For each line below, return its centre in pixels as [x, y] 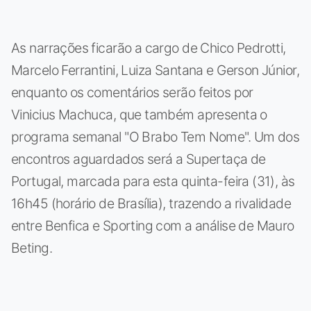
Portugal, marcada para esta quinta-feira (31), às [153, 181]
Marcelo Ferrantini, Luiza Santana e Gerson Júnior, [155, 70]
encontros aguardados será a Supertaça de [138, 159]
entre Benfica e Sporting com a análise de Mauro [153, 225]
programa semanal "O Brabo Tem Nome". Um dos [155, 136]
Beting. [32, 247]
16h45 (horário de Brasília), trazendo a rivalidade [151, 203]
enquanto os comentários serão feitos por [132, 92]
